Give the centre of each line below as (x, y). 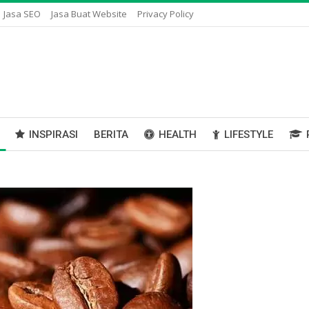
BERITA (111, 134)
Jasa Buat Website (89, 14)
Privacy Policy (166, 14)
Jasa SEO (22, 14)
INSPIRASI (53, 134)
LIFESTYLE (249, 134)
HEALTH (178, 134)
